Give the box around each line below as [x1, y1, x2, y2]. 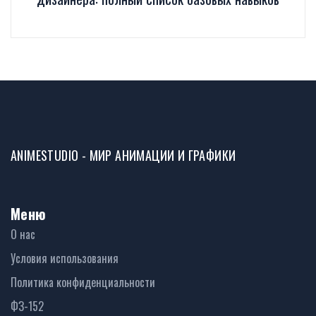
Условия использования [11, 250, 119, 267]
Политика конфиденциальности [11, 274, 155, 291]
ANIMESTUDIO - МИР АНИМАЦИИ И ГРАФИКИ [11, 146, 236, 165]
